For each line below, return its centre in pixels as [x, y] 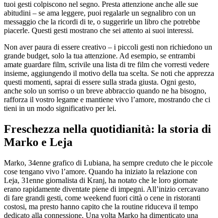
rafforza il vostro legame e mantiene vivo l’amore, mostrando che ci [107, 99]
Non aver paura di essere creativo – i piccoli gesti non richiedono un [108, 47]
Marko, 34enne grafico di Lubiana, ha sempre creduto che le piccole [108, 163]
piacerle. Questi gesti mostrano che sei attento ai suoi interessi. [99, 30]
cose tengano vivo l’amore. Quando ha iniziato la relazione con [100, 171]
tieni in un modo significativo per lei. [60, 108]
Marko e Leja [38, 142]
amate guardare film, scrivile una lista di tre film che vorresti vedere [107, 64]
